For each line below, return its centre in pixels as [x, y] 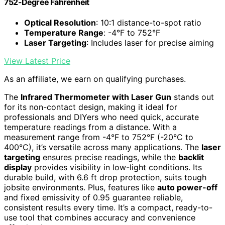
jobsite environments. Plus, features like [81, 188]
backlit [191, 157]
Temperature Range [64, 33]
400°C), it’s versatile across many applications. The [103, 147]
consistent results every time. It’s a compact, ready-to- [108, 208]
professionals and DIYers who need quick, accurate [101, 117]
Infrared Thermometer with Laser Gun [96, 97]
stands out [193, 97]
